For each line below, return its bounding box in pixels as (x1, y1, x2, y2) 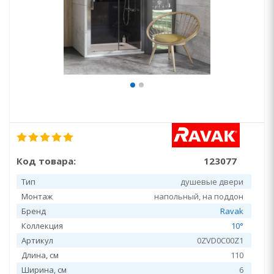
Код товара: (17, 155, 76, 167)
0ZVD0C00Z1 (197, 235, 243, 246)
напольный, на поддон (154, 191, 243, 202)
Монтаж (21, 191, 53, 202)
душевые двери (180, 176, 243, 187)
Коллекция (21, 220, 63, 231)
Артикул (21, 235, 53, 246)
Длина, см (21, 250, 59, 261)
